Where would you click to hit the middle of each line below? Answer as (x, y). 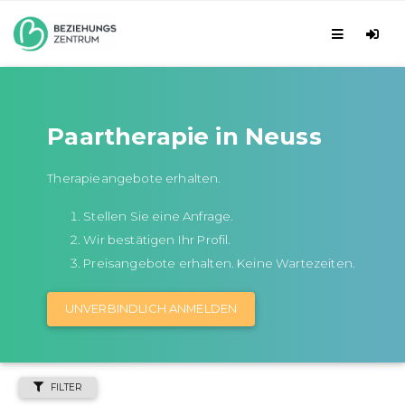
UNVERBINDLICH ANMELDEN (151, 309)
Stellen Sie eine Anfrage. (159, 216)
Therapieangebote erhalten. (134, 178)
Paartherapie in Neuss (184, 136)
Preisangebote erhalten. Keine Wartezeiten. (220, 263)
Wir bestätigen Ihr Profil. (157, 239)
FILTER (67, 387)
